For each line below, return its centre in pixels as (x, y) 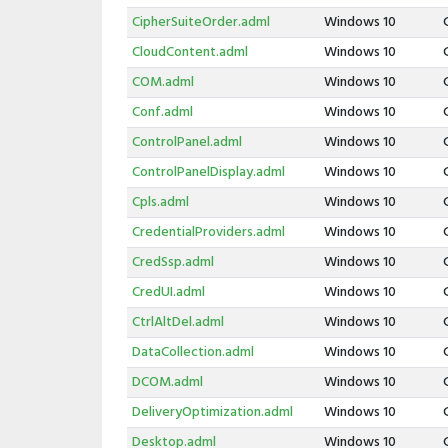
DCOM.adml (167, 382)
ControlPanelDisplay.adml (208, 172)
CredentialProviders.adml (208, 232)
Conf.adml (162, 112)
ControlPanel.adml (186, 142)
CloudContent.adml (189, 52)
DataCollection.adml (192, 352)
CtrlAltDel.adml (177, 322)
